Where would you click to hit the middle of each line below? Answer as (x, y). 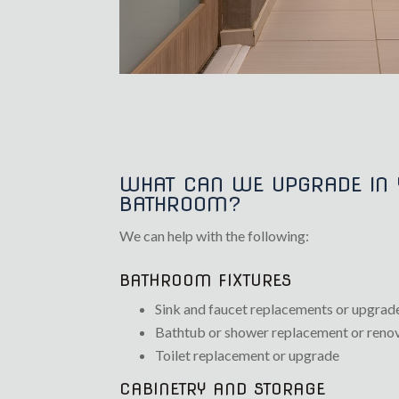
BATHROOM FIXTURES (206, 281)
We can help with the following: (215, 236)
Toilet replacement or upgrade (248, 355)
